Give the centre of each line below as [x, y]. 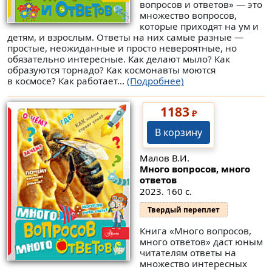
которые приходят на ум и [199, 26]
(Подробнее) [155, 81]
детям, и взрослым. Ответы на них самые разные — [125, 37]
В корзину [178, 133]
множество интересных [193, 264]
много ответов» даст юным [201, 242]
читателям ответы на [188, 253]
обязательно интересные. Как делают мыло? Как [119, 59]
